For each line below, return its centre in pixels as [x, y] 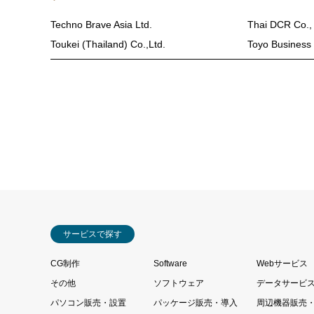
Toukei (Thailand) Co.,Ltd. [108, 44]
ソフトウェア [179, 283]
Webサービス [282, 264]
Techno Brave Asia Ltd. [101, 25]
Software [170, 264]
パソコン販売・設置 [88, 303]
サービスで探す [93, 234]
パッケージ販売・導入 [196, 303]
